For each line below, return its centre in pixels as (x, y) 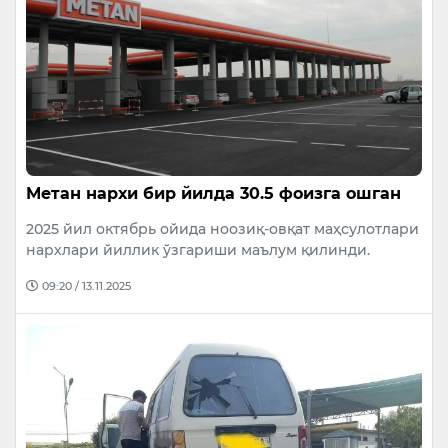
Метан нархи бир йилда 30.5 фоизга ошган (213, 193)
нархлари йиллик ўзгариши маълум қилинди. (198, 249)
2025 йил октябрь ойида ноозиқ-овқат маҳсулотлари (222, 228)
